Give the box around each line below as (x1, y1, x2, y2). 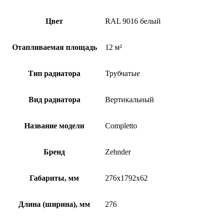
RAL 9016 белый (105, 16, 161, 25)
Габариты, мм (30, 173, 79, 182)
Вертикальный (105, 95, 154, 104)
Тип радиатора (28, 69, 80, 77)
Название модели (24, 121, 84, 130)
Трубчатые (105, 69, 140, 77)
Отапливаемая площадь (12, 43, 97, 51)
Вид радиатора (28, 95, 80, 104)
